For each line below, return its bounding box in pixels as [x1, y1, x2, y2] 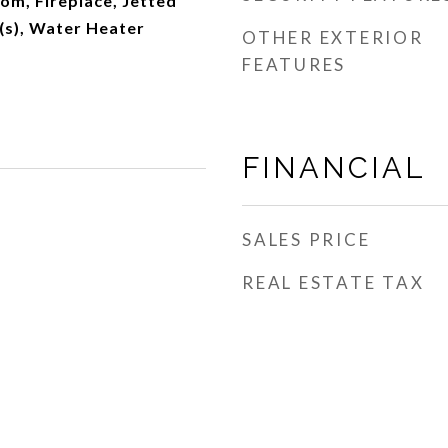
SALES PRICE [242, 229, 371, 250]
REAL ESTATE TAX [242, 272, 425, 293]
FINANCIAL [242, 151, 426, 185]
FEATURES [242, 54, 346, 75]
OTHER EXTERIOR [242, 27, 424, 48]
